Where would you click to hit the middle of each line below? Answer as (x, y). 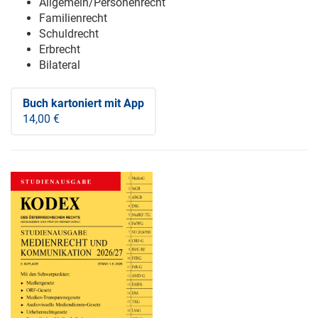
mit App (123, 104)
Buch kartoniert (62, 104)
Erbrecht (60, 50)
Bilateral (60, 65)
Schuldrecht (69, 34)
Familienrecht (73, 18)
